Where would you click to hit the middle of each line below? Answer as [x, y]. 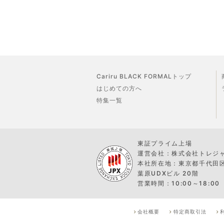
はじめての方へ [119, 88]
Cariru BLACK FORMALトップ [144, 76]
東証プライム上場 [165, 143]
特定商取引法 [190, 211]
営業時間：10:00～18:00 [179, 183]
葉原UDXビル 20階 [168, 173]
